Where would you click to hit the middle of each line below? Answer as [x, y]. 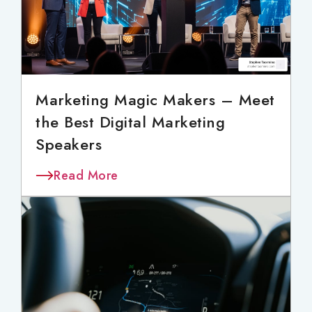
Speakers [69, 144]
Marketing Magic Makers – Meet [155, 99]
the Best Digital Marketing [130, 122]
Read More [86, 175]
